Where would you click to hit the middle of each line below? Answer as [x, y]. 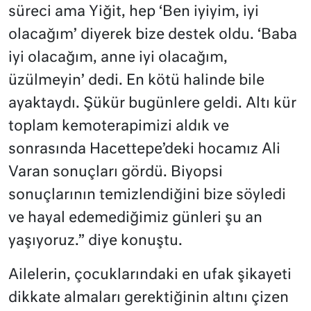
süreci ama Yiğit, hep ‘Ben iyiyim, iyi [134, 12]
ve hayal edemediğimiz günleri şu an [135, 218]
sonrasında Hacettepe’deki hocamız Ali [144, 149]
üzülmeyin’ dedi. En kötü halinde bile [136, 81]
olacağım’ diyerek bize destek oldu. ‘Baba [153, 35]
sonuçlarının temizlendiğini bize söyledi [147, 195]
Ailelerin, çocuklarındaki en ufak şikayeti [150, 275]
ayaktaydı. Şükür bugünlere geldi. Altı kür [152, 103]
